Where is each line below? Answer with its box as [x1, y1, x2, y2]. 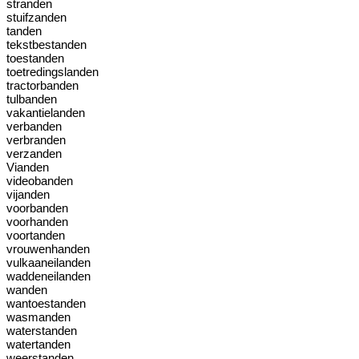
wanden [6, 283, 47, 296]
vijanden [6, 188, 50, 201]
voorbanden [6, 201, 68, 215]
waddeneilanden [6, 269, 91, 283]
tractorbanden [6, 79, 79, 92]
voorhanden [6, 215, 68, 228]
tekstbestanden [6, 38, 87, 51]
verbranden [6, 133, 66, 147]
